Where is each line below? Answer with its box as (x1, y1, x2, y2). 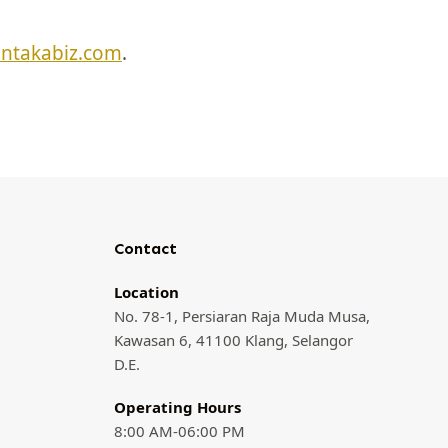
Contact (114, 238, 177, 258)
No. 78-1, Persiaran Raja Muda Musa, (114, 305, 370, 326)
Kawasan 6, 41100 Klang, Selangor (114, 329, 353, 350)
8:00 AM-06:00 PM (114, 420, 245, 441)
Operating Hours (114, 396, 241, 417)
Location (114, 281, 179, 302)
